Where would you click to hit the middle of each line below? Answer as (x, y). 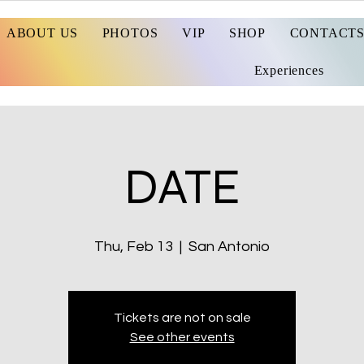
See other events (182, 337)
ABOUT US (42, 33)
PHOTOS (130, 33)
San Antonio (229, 247)
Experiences (289, 70)
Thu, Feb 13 (134, 247)
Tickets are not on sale (182, 318)
